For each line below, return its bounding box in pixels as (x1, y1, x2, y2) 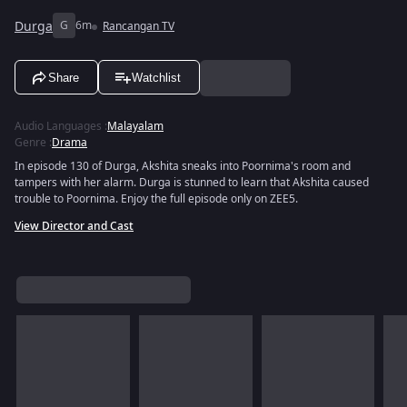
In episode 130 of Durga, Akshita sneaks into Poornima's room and (15, 158, 351, 174)
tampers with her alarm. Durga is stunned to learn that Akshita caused (15, 174, 369, 191)
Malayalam (107, 118, 164, 134)
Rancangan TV (103, 18, 174, 35)
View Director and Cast (15, 218, 134, 234)
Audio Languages (15, 118, 102, 134)
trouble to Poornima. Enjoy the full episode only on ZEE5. (15, 191, 298, 207)
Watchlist (132, 70, 181, 84)
